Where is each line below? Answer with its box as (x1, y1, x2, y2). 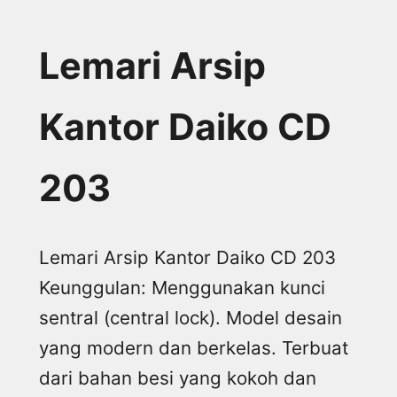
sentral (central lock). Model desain (39, 307, 342, 330)
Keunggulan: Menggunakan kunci (39, 276, 325, 300)
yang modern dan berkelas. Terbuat (39, 337, 348, 360)
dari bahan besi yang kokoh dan (39, 367, 316, 390)
